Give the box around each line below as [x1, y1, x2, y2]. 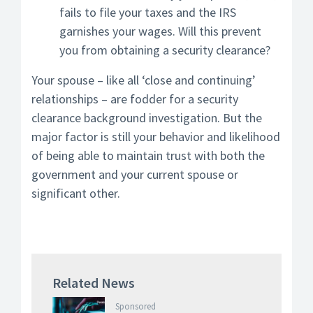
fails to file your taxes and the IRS [59, 4, 236, 20]
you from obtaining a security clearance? [59, 42, 270, 58]
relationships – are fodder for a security [31, 91, 238, 107]
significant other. [31, 185, 120, 201]
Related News [52, 274, 135, 291]
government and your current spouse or [31, 166, 238, 182]
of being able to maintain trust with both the [31, 147, 265, 163]
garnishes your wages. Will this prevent [59, 23, 261, 39]
